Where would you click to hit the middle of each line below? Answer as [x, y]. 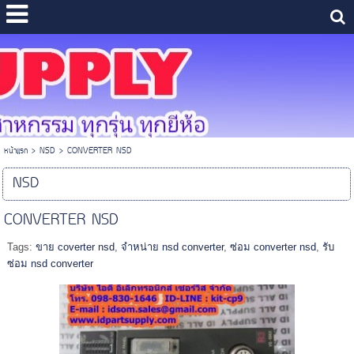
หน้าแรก [15, 151]
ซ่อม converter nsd [273, 247]
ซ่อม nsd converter [50, 263]
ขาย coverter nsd [75, 247]
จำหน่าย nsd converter [172, 247]
